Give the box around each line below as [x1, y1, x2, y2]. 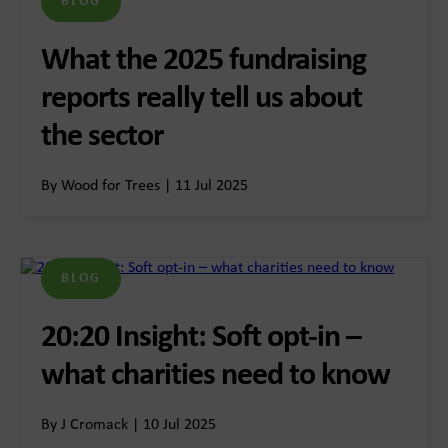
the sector [41, 121, 169, 153]
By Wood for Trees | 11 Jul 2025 [41, 178, 248, 194]
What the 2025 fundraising [41, 45, 366, 77]
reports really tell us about [41, 83, 362, 115]
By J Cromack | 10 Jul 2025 [41, 417, 216, 433]
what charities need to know [41, 360, 390, 392]
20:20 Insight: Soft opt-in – [41, 322, 361, 354]
